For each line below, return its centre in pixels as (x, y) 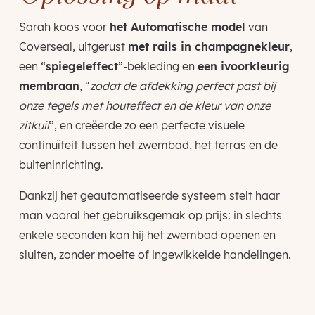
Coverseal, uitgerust (73, 46)
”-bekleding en (157, 66)
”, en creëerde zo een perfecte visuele (147, 125)
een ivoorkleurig (243, 66)
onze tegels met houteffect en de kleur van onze (144, 105)
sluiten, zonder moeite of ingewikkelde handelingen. (155, 254)
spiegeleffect (82, 66)
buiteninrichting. (61, 164)
